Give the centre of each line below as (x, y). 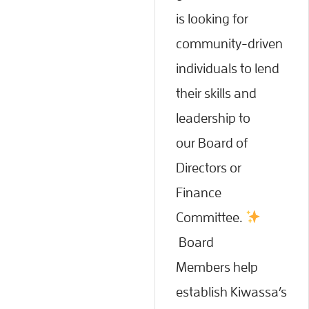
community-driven (229, 43)
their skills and (216, 93)
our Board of (212, 142)
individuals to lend (228, 68)
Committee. (211, 217)
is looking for (212, 18)
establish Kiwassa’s (231, 291)
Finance (199, 192)
